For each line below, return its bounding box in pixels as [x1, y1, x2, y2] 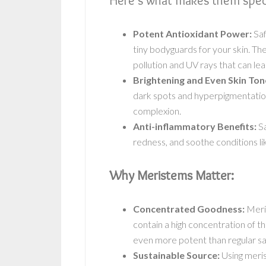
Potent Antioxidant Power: [133, 27, 252, 39]
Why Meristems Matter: [109, 167, 234, 183]
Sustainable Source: [133, 249, 220, 261]
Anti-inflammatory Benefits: [133, 120, 256, 132]
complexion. [133, 104, 181, 116]
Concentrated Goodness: [133, 202, 245, 214]
